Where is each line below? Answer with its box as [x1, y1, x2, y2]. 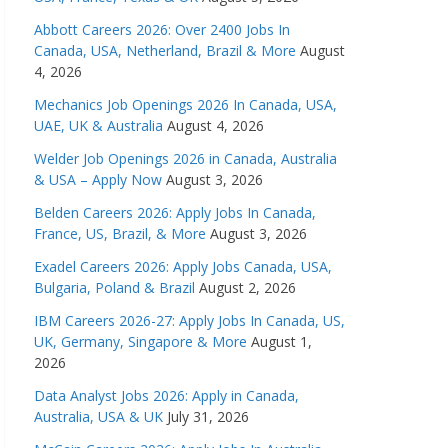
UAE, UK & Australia [34, 116, 163, 135]
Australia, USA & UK [34, 407, 163, 426]
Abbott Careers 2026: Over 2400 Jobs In [34, 20, 290, 39]
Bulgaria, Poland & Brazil [34, 278, 195, 297]
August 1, [251, 332, 312, 351]
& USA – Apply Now [34, 170, 162, 189]
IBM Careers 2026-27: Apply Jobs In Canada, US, [34, 311, 345, 330]
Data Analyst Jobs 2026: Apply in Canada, [34, 386, 299, 405]
